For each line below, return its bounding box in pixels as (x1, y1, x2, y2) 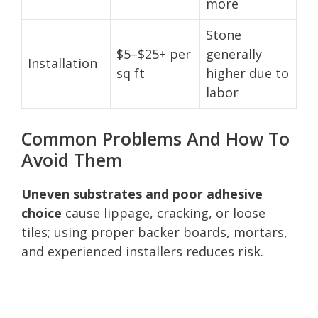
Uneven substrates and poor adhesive (21, 185, 263, 202)
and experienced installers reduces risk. (21, 242, 263, 260)
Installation (28, 54, 97, 72)
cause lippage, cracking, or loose (62, 204, 265, 221)
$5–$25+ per (116, 45, 191, 62)
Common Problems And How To (21, 126, 290, 150)
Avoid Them (21, 147, 122, 172)
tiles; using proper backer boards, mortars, (21, 223, 287, 241)
